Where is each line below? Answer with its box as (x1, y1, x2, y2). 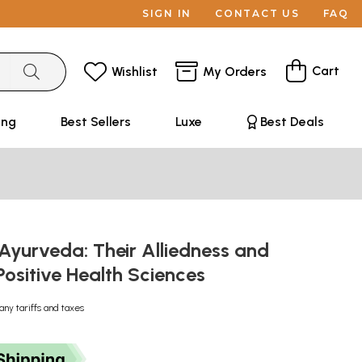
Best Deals (259, 114, 324, 129)
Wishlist (112, 63, 158, 79)
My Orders (203, 63, 267, 79)
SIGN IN (141, 7, 192, 19)
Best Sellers (60, 114, 131, 129)
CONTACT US (215, 7, 300, 19)
